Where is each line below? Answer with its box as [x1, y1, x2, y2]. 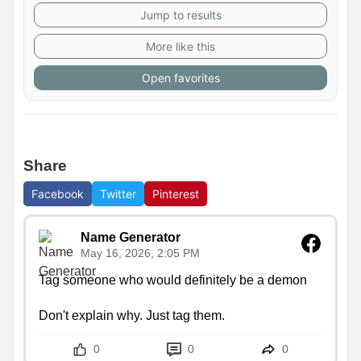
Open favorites [141, 71, 220, 85]
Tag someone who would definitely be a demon [39, 273, 307, 288]
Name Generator [81, 230, 180, 245]
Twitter [100, 187, 136, 201]
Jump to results [139, 8, 222, 23]
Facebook [31, 187, 84, 201]
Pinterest [152, 187, 199, 201]
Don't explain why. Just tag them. [39, 309, 225, 323]
